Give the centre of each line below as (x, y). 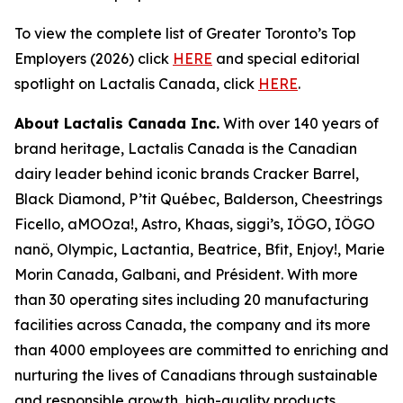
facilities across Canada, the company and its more (193, 325)
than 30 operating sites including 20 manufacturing (192, 300)
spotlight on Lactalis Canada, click (136, 84)
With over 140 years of (299, 123)
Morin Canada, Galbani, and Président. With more (186, 274)
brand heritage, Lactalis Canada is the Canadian (186, 148)
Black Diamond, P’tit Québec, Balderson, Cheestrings (198, 199)
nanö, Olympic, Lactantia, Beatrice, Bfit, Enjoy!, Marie (200, 249)
